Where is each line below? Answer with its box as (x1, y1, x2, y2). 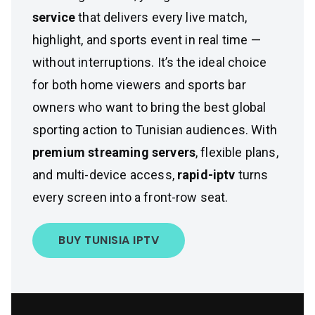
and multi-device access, (32, 167, 178, 182)
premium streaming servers (32, 145, 195, 160)
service (32, 10, 76, 25)
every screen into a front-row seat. (32, 190, 229, 205)
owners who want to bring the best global (32, 100, 266, 115)
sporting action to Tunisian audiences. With (32, 122, 277, 137)
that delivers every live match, (75, 10, 247, 25)
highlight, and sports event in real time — (32, 32, 261, 47)
